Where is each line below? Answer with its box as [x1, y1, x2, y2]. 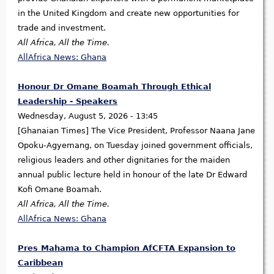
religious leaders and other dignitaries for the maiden [18, 155, 230, 165]
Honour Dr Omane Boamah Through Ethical [18, 82, 211, 92]
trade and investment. [18, 23, 106, 33]
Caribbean [18, 258, 63, 268]
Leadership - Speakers [18, 97, 117, 106]
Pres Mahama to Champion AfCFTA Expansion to [18, 243, 235, 253]
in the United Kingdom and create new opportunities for [18, 9, 239, 18]
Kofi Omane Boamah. [18, 185, 102, 194]
